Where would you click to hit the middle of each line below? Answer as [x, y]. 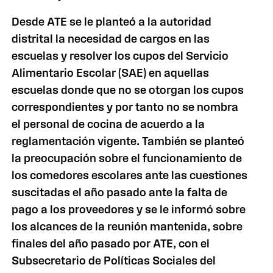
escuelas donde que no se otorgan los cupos [128, 90]
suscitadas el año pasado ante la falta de [120, 192]
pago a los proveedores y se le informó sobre [129, 209]
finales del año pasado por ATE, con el [111, 243]
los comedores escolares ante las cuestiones [130, 175]
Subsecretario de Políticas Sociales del [114, 261]
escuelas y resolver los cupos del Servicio [120, 56]
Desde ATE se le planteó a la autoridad [112, 22]
